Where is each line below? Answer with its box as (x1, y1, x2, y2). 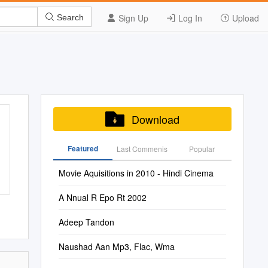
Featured (67, 143, 98, 154)
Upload (230, 12, 259, 24)
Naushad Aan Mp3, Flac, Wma (58, 240, 175, 252)
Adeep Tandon (58, 216, 114, 228)
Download (131, 111, 179, 127)
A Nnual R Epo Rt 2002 (58, 191, 147, 203)
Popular (188, 144, 215, 154)
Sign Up (116, 12, 148, 24)
